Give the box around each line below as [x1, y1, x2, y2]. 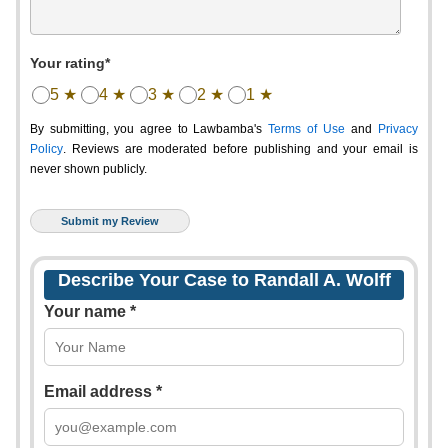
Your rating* [30, 55, 110, 71]
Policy [30, 142, 63, 156]
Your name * [44, 303, 136, 320]
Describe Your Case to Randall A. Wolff [57, 270, 391, 290]
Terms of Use [268, 122, 345, 136]
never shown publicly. [30, 162, 147, 176]
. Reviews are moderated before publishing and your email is [63, 142, 418, 156]
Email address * [44, 383, 162, 400]
